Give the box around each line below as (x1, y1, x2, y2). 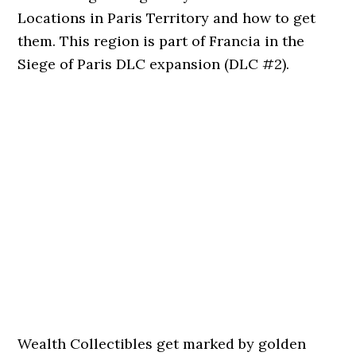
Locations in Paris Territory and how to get (17, 9, 316, 27)
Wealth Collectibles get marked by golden (17, 335, 307, 353)
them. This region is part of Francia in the (17, 32, 305, 50)
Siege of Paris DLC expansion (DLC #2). (17, 55, 290, 73)
